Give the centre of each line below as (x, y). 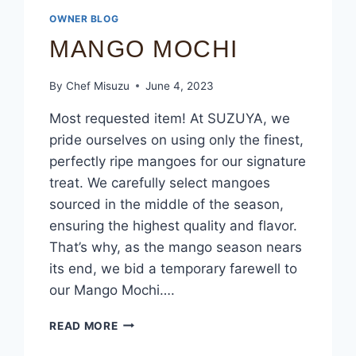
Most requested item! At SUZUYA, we (170, 118)
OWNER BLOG (84, 18)
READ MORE (84, 325)
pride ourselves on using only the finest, (177, 139)
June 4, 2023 (179, 85)
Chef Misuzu (97, 85)
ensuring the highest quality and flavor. (174, 225)
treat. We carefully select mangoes (160, 182)
